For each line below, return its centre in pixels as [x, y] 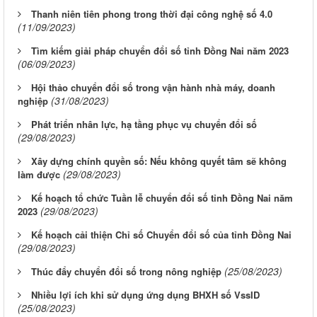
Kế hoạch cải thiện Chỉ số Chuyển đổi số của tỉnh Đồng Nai [161, 234]
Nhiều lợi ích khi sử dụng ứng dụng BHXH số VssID [145, 294]
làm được [39, 174]
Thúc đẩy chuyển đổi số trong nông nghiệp [126, 271]
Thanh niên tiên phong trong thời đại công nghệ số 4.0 [152, 13]
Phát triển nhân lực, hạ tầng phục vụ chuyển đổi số [144, 124]
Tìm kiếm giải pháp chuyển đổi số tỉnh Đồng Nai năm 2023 [160, 50]
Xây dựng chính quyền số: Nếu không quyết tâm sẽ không [159, 161]
